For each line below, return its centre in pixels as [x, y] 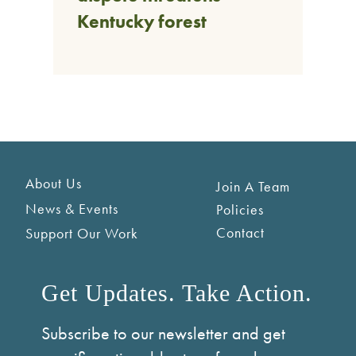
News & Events [72, 208]
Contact [241, 233]
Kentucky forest [142, 22]
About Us [53, 183]
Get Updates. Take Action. [177, 292]
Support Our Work [81, 234]
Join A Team [253, 186]
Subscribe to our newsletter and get [163, 334]
